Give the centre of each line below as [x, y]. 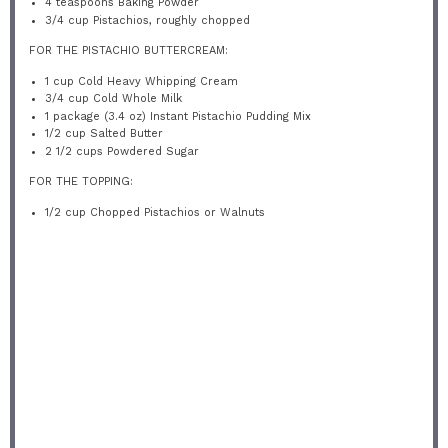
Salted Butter [125, 133]
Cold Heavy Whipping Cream [156, 81]
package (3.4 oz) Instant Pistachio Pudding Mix [180, 116]
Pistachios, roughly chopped [170, 20]
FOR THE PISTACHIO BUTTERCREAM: [128, 50]
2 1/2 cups [74, 151]
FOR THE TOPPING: [80, 181]
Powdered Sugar [151, 151]
